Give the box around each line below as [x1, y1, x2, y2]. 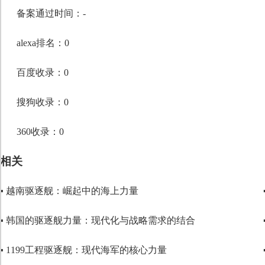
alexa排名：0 [17, 38, 69, 48]
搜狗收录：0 [17, 97, 69, 107]
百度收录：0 [17, 67, 69, 77]
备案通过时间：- [17, 8, 86, 18]
